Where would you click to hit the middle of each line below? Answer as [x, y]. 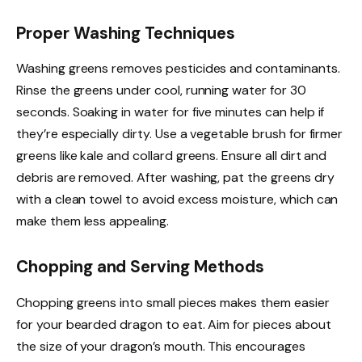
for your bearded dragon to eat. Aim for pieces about [174, 324]
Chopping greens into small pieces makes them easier [173, 302]
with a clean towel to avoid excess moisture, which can [177, 200]
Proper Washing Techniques [126, 33]
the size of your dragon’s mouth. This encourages [161, 346]
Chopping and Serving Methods [140, 267]
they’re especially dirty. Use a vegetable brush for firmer [180, 134]
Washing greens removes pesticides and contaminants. [178, 69]
